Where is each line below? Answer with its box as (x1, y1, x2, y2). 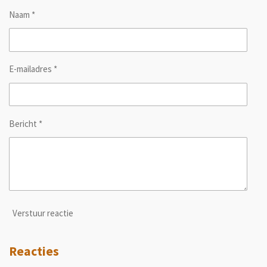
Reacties (9, 243, 59, 260)
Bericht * (9, 117, 42, 129)
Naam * (9, 8, 35, 20)
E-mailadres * (9, 63, 57, 75)
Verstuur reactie (13, 207, 73, 219)
